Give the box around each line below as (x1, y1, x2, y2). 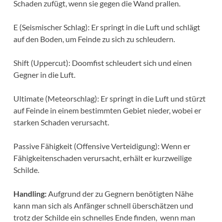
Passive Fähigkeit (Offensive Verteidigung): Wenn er (13, 141, 190, 151)
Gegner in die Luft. (13, 69, 75, 79)
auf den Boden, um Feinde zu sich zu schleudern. (13, 34, 175, 44)
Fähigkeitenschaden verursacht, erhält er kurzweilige (13, 153, 192, 163)
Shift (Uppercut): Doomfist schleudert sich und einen (13, 57, 192, 67)
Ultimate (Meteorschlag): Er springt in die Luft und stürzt (13, 93, 206, 103)
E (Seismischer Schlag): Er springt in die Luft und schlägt (13, 22, 200, 32)
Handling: (13, 188, 47, 198)
